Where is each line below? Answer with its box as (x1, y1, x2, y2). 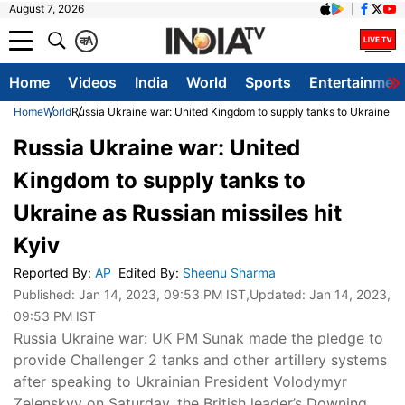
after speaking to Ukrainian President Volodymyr (14, 372, 347, 391)
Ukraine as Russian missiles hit (14, 200, 342, 226)
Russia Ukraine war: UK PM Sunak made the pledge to (14, 329, 383, 347)
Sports (245, 73, 291, 91)
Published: (14, 287, 79, 302)
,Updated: (246, 287, 309, 302)
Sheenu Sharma (183, 265, 279, 280)
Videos (68, 73, 117, 91)
